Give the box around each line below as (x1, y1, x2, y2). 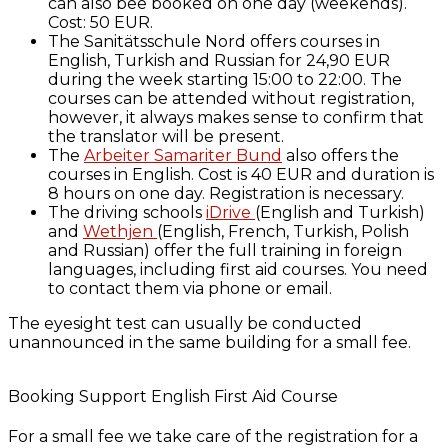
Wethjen (83, 222, 157, 242)
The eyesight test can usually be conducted (8, 314, 362, 334)
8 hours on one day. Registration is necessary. (48, 184, 404, 204)
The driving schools (48, 203, 206, 223)
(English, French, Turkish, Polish (157, 222, 409, 242)
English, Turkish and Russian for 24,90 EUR (48, 51, 390, 71)
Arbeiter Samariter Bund (84, 146, 282, 166)
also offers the (282, 146, 399, 166)
